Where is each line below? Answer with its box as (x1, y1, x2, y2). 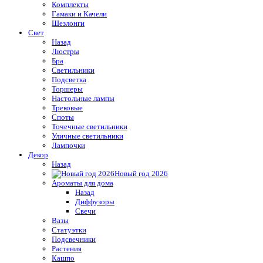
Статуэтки (52, 225, 86, 234)
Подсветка (52, 75, 86, 84)
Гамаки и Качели (52, 9, 107, 18)
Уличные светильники (52, 131, 123, 140)
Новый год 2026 (114, 168, 168, 178)
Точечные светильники (52, 122, 127, 131)
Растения (52, 244, 82, 253)
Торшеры (52, 84, 83, 93)
